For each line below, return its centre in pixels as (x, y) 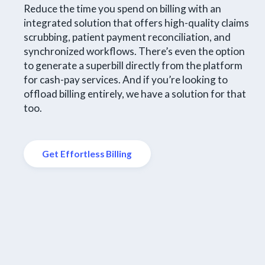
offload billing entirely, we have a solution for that (135, 94)
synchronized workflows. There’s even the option (134, 51)
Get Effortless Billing (87, 154)
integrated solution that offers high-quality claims (136, 23)
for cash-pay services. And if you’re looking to (125, 80)
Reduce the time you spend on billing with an (122, 9)
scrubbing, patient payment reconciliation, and (127, 37)
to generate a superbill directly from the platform (133, 66)
